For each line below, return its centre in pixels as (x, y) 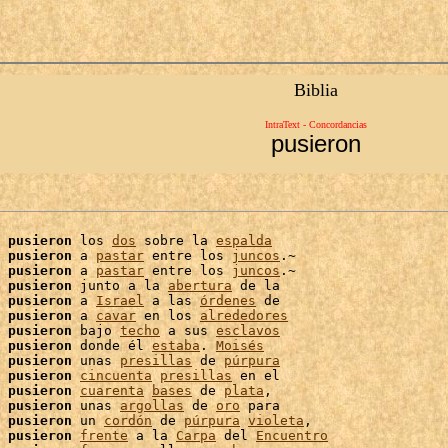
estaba (176, 345)
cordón (128, 420)
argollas (152, 405)
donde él (112, 345)
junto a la (120, 285)
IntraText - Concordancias (315, 124)
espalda (244, 240)
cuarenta (112, 390)
